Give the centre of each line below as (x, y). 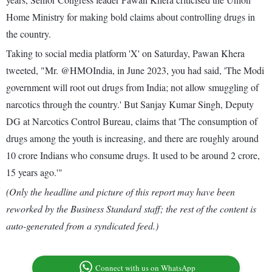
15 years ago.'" (34, 172)
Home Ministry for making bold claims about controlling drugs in (131, 17)
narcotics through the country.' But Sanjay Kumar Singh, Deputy (130, 104)
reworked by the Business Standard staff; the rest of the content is (131, 209)
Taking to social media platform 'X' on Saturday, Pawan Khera (125, 53)
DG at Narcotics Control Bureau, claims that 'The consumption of (132, 121)
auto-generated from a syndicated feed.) (82, 226)
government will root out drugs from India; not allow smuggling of (132, 87)
